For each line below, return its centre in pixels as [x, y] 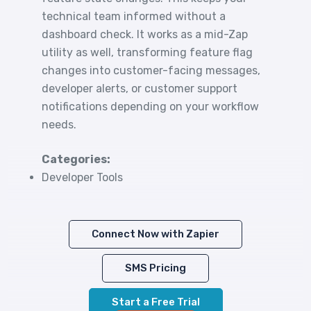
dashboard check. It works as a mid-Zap [145, 34]
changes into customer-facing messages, [151, 70]
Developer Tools [82, 177]
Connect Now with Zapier [155, 234]
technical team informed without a [134, 16]
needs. [59, 125]
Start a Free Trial [155, 302]
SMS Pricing [155, 268]
